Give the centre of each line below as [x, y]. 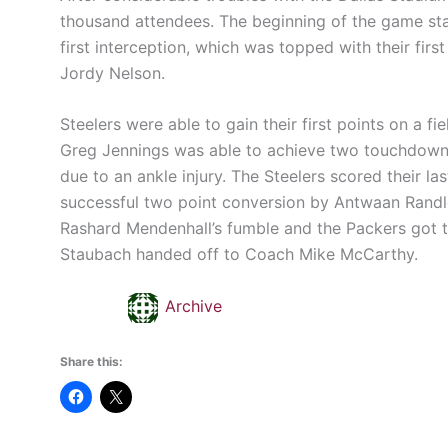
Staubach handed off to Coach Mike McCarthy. [239, 254]
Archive [193, 306]
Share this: [91, 361]
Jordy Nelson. [115, 72]
